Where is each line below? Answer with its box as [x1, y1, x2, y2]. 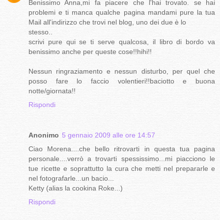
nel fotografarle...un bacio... [28, 174, 114, 183]
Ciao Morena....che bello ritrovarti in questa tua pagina [28, 145, 215, 153]
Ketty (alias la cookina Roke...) [28, 184, 123, 192]
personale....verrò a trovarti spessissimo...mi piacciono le [28, 155, 215, 163]
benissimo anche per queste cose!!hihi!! [28, 48, 152, 56]
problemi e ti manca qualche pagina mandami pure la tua [28, 8, 215, 17]
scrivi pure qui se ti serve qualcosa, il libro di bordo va [28, 38, 215, 46]
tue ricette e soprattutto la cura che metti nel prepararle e [28, 165, 215, 173]
